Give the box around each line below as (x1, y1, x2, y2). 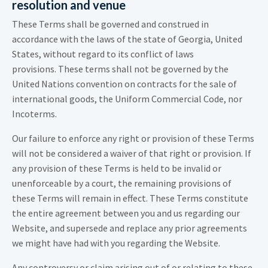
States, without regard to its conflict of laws (12, 47, 194, 60)
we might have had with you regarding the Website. (12, 236, 220, 249)
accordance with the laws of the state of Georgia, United (12, 32, 242, 45)
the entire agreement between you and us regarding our (12, 206, 240, 219)
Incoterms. (12, 107, 57, 120)
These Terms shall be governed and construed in (12, 17, 209, 30)
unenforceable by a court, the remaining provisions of (12, 176, 232, 189)
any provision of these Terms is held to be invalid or (12, 162, 221, 174)
